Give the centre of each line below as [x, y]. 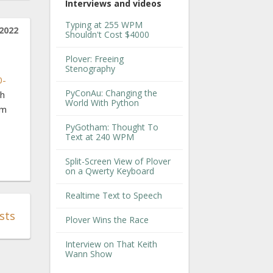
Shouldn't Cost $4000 [107, 35]
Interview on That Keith [111, 244]
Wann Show [89, 254]
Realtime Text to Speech [114, 196]
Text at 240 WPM [100, 137]
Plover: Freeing [94, 59]
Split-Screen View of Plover [118, 161]
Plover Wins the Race [107, 220]
